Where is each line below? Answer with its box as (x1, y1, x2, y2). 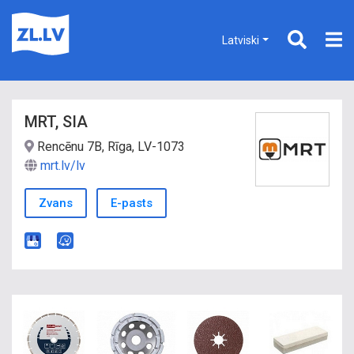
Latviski (222, 33, 260, 47)
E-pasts (111, 196, 153, 210)
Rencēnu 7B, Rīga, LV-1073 (34, 139, 185, 154)
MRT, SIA (24, 112, 88, 131)
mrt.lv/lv (40, 158, 85, 173)
